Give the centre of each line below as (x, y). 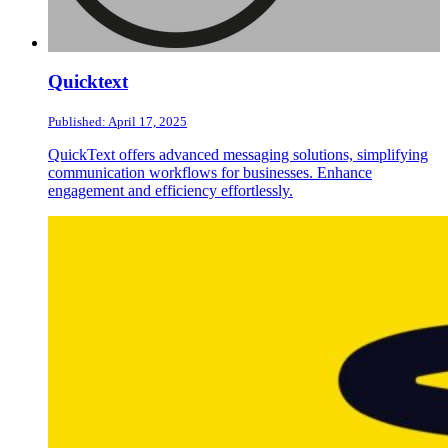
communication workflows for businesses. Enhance (210, 172)
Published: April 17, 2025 (117, 121)
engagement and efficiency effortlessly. (170, 190)
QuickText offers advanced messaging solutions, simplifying (238, 154)
